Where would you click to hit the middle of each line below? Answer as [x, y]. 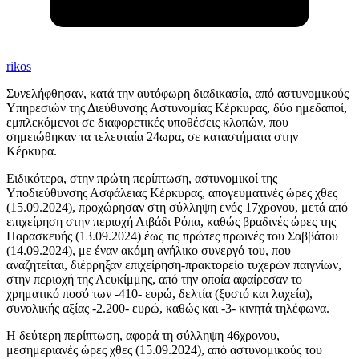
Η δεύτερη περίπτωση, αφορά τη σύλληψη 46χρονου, [143, 336]
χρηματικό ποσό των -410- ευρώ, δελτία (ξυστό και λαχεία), [159, 294]
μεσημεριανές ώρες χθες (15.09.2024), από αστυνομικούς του [164, 350]
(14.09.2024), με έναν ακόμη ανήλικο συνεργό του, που [149, 251]
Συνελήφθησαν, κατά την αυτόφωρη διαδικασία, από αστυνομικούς [177, 94]
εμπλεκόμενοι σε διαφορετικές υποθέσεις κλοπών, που [147, 123]
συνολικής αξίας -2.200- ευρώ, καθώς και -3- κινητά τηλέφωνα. [168, 309]
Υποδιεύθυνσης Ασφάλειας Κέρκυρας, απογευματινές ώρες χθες [172, 193]
